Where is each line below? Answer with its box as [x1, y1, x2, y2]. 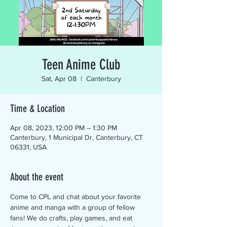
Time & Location [10, 102, 65, 115]
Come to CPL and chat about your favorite [10, 193, 143, 201]
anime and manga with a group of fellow [10, 203, 137, 211]
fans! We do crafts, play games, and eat [10, 214, 134, 222]
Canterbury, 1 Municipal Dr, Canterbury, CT [10, 133, 143, 141]
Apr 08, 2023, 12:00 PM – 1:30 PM [10, 124, 117, 132]
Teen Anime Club [42, 56, 120, 73]
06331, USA [10, 143, 47, 151]
